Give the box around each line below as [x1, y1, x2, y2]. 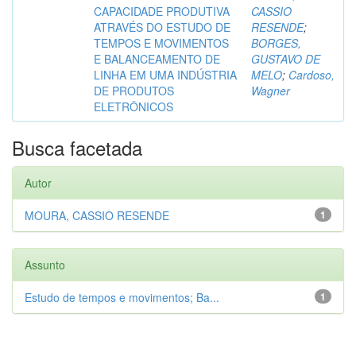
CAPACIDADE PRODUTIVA [94, 3, 230, 19]
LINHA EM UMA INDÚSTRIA [94, 67, 237, 83]
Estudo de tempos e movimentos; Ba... [25, 289, 219, 305]
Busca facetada [12, 133, 142, 161]
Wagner [251, 83, 290, 99]
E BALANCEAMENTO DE [94, 51, 220, 67]
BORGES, [251, 35, 301, 51]
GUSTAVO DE [251, 51, 320, 67]
